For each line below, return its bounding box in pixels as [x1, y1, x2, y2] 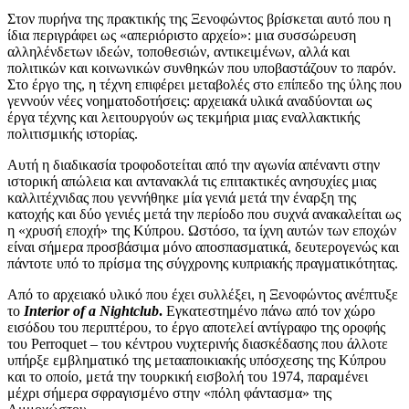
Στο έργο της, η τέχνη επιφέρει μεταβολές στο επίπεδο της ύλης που [7, 77, 402, 92]
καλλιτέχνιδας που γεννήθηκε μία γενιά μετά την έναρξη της [7, 190, 356, 205]
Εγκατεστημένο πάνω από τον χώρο [163, 303, 375, 319]
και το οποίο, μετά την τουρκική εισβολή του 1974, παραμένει [7, 369, 368, 384]
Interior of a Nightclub [24, 303, 159, 319]
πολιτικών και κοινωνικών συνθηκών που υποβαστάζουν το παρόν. [7, 60, 396, 76]
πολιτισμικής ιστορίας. [7, 126, 138, 142]
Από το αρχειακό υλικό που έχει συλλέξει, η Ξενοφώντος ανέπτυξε [7, 287, 398, 302]
